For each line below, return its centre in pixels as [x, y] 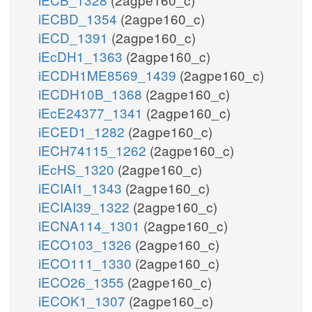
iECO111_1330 [87, 263]
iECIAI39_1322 [86, 206]
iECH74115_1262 [94, 150]
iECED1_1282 [83, 131]
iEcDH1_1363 [82, 56]
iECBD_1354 [79, 18]
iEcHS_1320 [78, 169]
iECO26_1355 [83, 281]
